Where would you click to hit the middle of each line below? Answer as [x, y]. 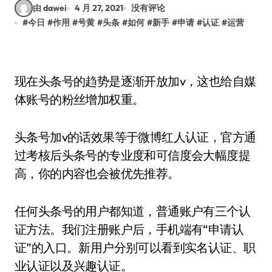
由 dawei [50, 8]
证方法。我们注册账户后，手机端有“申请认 [129, 229]
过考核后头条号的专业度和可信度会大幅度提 [132, 155]
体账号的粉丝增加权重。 [80, 99]
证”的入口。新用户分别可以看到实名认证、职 [135, 247]
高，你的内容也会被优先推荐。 [97, 173]
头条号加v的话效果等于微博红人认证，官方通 [135, 137]
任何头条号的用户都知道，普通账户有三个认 [132, 211]
